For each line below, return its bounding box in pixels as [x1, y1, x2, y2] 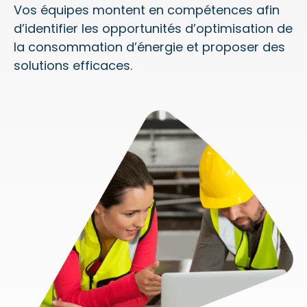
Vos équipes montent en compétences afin [14, 1, 280, 19]
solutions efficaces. [14, 57, 132, 75]
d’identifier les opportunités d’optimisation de [14, 20, 293, 38]
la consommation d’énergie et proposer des [14, 38, 285, 56]
